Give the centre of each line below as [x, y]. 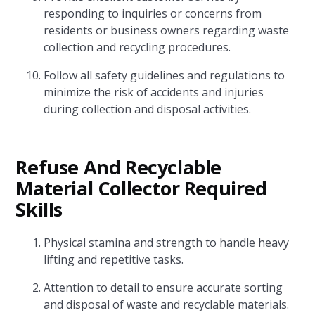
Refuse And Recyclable [119, 167]
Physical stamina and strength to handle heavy [167, 243]
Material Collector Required [141, 188]
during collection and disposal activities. [148, 109]
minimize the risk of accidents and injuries [154, 92]
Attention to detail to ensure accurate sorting [163, 288]
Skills [39, 209]
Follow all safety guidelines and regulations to [165, 75]
